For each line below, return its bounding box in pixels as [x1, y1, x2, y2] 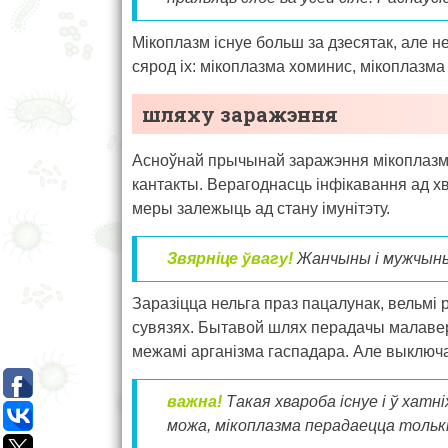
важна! [167, 392, 222, 410]
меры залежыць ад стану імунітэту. [132, 199, 390, 217]
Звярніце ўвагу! [167, 249, 293, 267]
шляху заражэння [142, 100, 338, 127]
